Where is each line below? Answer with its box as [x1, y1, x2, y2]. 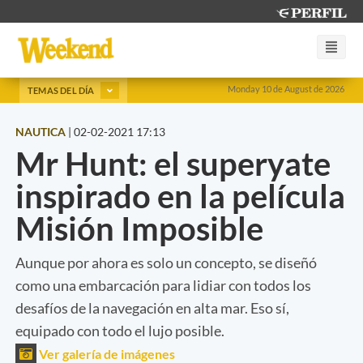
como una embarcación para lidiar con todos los [15, 275, 311, 294]
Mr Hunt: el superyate [15, 143, 331, 183]
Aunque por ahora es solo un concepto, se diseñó [15, 253, 317, 271]
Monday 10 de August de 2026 [228, 83, 344, 94]
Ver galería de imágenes [36, 345, 175, 361]
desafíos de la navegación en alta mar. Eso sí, [15, 298, 289, 317]
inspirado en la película [15, 176, 345, 216]
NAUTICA [15, 124, 66, 139]
